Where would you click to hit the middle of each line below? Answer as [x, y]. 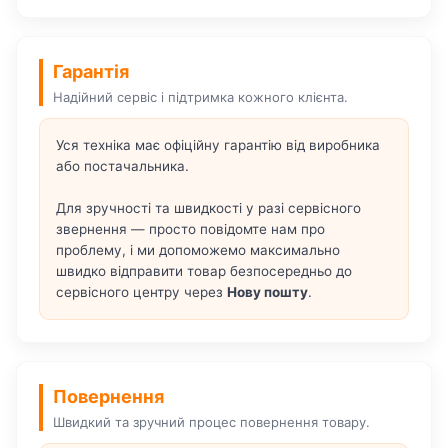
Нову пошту [267, 292]
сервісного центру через [141, 292]
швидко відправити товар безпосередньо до [204, 271]
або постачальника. [124, 166]
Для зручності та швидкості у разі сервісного [208, 208]
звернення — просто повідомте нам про [190, 229]
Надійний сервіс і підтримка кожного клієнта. [200, 97]
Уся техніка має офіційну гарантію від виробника [218, 145]
